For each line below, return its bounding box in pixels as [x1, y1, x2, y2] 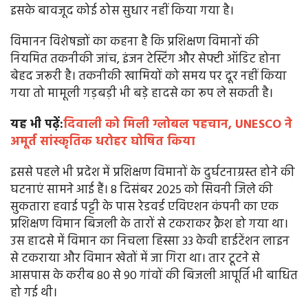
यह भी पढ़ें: [10, 115, 63, 135]
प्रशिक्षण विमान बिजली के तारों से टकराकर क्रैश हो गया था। [10, 214, 288, 235]
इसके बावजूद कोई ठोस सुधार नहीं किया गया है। [10, 1, 234, 22]
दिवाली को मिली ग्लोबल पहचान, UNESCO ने [63, 115, 292, 135]
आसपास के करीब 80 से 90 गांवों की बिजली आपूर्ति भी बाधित [10, 266, 298, 287]
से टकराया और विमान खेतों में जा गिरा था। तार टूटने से [10, 249, 260, 269]
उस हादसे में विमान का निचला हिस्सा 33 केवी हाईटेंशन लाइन [10, 232, 289, 252]
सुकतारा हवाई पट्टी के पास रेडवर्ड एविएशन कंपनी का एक [10, 197, 278, 218]
